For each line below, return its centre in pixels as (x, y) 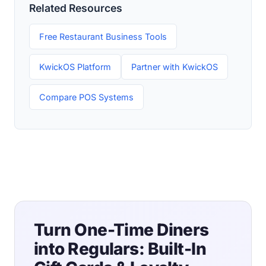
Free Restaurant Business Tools (103, 36)
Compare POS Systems (86, 97)
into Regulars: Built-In (120, 248)
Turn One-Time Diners (121, 229)
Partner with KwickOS (175, 66)
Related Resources (76, 8)
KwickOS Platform (75, 66)
